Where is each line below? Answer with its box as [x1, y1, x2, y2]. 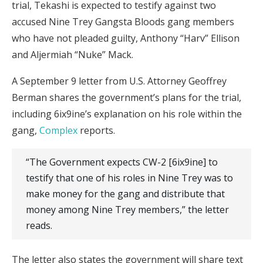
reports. [77, 123, 115, 137]
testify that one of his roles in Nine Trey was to [26, 171, 233, 184]
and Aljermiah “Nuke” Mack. [12, 48, 133, 61]
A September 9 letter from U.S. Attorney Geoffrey [12, 74, 227, 87]
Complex [39, 123, 77, 137]
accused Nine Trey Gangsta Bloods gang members [12, 15, 234, 28]
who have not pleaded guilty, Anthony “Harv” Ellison [12, 31, 240, 45]
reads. [26, 218, 55, 232]
